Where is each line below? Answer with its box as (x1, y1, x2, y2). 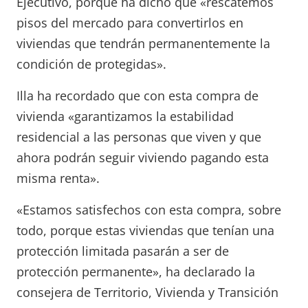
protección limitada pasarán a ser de (16, 243, 229, 260)
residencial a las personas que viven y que (16, 129, 261, 146)
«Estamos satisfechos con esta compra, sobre (16, 201, 281, 219)
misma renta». (16, 170, 100, 187)
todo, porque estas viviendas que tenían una (16, 222, 274, 239)
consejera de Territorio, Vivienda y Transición (16, 284, 278, 301)
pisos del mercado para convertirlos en (16, 14, 243, 32)
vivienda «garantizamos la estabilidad (16, 108, 234, 125)
